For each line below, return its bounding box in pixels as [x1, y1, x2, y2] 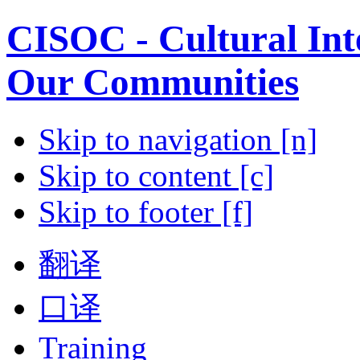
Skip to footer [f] [39, 194, 253, 229]
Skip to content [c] [39, 157, 274, 193]
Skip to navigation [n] [39, 121, 317, 157]
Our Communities [6, 61, 299, 104]
